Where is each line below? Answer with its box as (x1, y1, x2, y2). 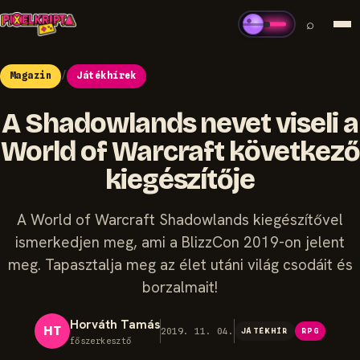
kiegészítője (104, 162, 256, 196)
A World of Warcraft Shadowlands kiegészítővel (17, 209, 343, 230)
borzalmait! (142, 276, 218, 297)
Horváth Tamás (69, 316, 160, 333)
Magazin (9, 70, 52, 82)
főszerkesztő (69, 335, 132, 346)
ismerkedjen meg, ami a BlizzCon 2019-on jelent (15, 231, 345, 252)
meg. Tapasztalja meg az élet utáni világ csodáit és (7, 254, 353, 275)
